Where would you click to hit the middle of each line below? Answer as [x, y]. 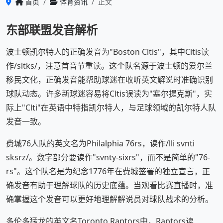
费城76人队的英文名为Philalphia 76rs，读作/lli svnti [100, 143]
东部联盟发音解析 [52, 30]
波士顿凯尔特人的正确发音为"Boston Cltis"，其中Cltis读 [108, 52]
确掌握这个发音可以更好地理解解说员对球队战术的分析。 [110, 199]
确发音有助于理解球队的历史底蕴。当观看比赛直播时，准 [110, 185]
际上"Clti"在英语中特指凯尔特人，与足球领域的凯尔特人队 [111, 108]
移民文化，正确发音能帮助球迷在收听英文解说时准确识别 [110, 80]
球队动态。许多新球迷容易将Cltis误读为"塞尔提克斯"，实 [109, 94]
